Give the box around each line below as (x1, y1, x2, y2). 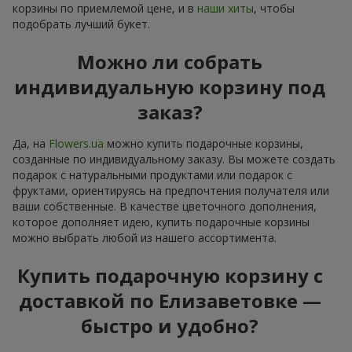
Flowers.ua (49, 136, 104, 152)
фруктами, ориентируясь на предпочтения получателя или (13, 183, 329, 199)
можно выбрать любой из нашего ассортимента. (13, 230, 277, 246)
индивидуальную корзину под (14, 74, 325, 101)
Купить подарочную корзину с (16, 262, 323, 289)
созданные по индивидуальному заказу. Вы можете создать (13, 152, 335, 167)
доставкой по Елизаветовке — (18, 288, 321, 314)
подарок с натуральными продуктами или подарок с (13, 167, 292, 183)
